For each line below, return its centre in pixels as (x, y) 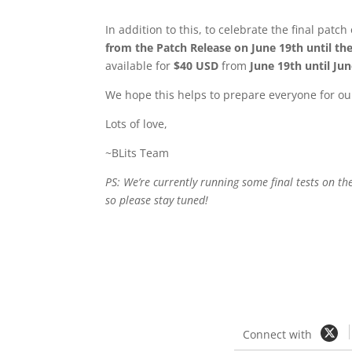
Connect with (277, 335)
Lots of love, (137, 124)
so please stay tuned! (157, 200)
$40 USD (196, 66)
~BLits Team (137, 153)
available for (140, 66)
